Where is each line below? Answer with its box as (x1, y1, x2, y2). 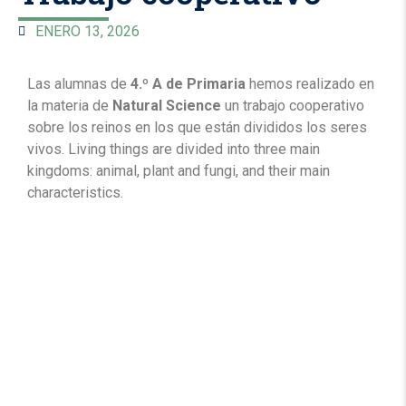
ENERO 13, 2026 (35, 23, 140, 40)
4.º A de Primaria (130, 75, 246, 92)
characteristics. (27, 184, 123, 201)
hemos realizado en (246, 75, 374, 92)
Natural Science (112, 97, 221, 114)
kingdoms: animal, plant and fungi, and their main (27, 162, 330, 179)
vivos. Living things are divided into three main (27, 140, 320, 158)
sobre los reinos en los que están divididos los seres (27, 119, 367, 136)
